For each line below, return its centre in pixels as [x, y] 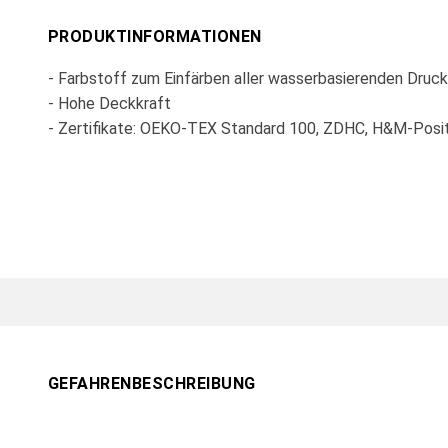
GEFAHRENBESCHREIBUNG [152, 383]
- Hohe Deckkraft [109, 103]
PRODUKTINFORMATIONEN [155, 36]
